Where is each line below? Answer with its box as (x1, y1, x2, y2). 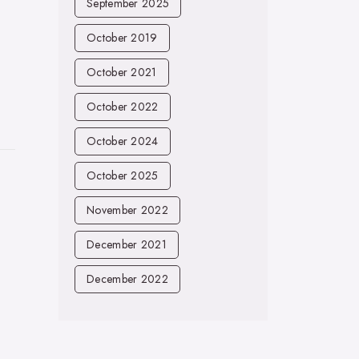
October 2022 (87, 99, 159, 115)
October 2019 (87, 30, 158, 46)
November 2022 (87, 202, 168, 218)
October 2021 (87, 64, 157, 80)
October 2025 (87, 167, 159, 184)
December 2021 (87, 236, 167, 252)
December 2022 (87, 271, 168, 287)
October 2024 (87, 133, 159, 149)
